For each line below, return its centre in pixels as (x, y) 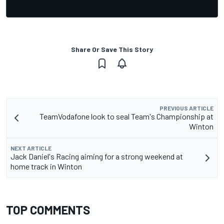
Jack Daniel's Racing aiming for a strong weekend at (97, 156)
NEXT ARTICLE (31, 148)
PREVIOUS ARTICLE (186, 108)
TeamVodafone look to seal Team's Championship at (126, 116)
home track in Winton (46, 166)
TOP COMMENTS (48, 210)
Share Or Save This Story (112, 49)
